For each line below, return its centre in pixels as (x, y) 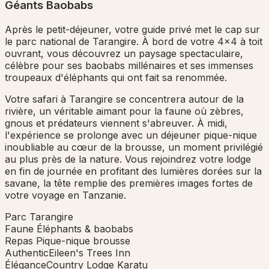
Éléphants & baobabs (85, 228)
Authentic (27, 252)
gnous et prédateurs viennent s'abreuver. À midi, (116, 123)
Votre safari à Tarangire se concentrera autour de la (124, 99)
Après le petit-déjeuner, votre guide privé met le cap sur (132, 29)
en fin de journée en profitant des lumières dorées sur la (133, 171)
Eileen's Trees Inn (89, 252)
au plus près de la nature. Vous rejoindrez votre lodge (128, 159)
